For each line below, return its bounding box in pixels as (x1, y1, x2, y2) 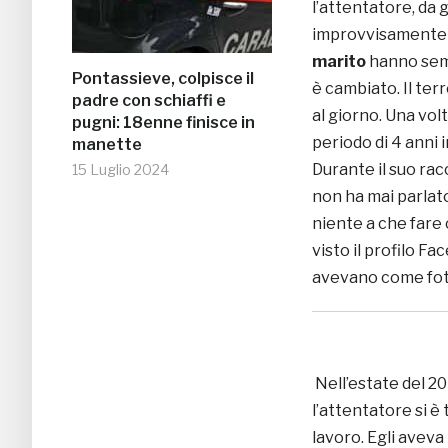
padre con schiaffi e (72, 91, 226, 111)
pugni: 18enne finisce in (72, 113, 255, 133)
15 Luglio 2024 (72, 161, 169, 179)
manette (72, 135, 142, 155)
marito (312, 52, 366, 72)
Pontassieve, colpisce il (72, 69, 254, 89)
